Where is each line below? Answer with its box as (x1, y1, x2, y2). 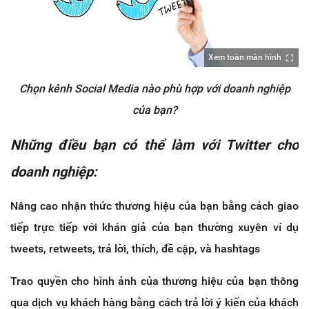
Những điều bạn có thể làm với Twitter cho (10, 137, 299, 154)
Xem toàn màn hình (208, 52, 281, 63)
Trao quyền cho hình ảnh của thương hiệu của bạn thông (10, 275, 299, 288)
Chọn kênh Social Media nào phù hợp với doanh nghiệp (19, 82, 290, 96)
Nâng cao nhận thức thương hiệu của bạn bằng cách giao (10, 199, 299, 213)
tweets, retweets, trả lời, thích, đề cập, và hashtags (10, 242, 260, 256)
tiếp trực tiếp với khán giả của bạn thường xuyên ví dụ (10, 221, 299, 235)
